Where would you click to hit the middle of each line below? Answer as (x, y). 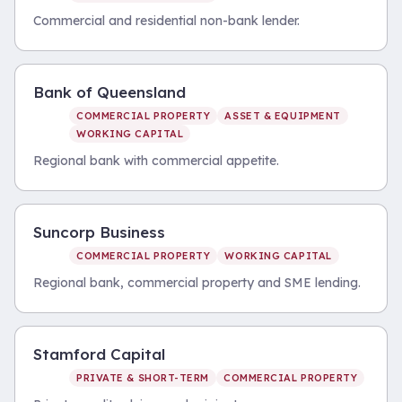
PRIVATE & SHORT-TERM (143, 378)
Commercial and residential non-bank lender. (166, 21)
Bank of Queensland (109, 92)
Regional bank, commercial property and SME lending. (197, 283)
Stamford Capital (99, 354)
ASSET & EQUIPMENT (283, 116)
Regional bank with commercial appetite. (156, 161)
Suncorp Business (99, 232)
